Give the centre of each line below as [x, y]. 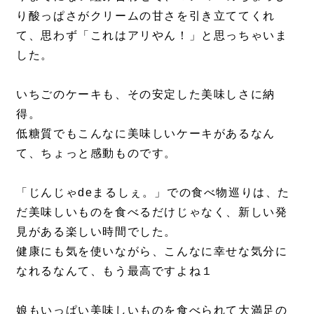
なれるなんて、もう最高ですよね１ [115, 271]
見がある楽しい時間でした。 [97, 231]
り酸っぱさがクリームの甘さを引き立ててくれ [146, 15]
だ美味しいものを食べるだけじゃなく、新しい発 [152, 212]
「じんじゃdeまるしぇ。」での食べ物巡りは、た [153, 192]
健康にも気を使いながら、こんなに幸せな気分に [152, 251]
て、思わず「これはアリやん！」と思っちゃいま [152, 35]
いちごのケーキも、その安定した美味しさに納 [146, 94]
